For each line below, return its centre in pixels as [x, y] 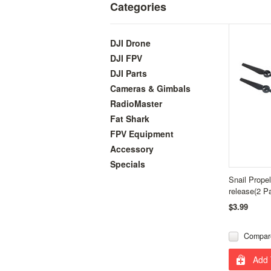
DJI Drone [130, 43]
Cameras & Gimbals [150, 88]
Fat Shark [130, 119]
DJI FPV [126, 58]
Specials [128, 164]
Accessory [132, 149]
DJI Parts [129, 73]
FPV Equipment [142, 134]
